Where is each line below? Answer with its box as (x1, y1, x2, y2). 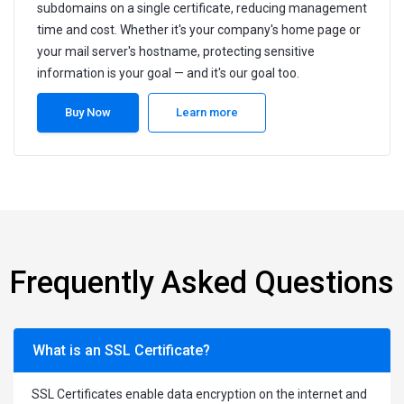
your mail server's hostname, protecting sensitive (37, 44, 315, 60)
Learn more (176, 106, 238, 120)
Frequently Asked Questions (10, 264, 394, 301)
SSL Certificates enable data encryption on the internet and (32, 387, 367, 402)
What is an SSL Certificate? (32, 342, 210, 360)
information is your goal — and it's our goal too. (37, 66, 299, 81)
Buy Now (65, 106, 111, 120)
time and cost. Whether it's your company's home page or (37, 23, 361, 38)
